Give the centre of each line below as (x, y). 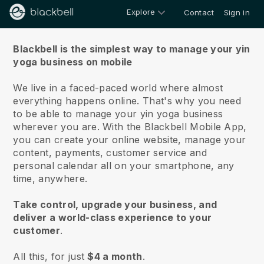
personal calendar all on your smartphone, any (124, 166)
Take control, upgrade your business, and (115, 204)
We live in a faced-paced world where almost (118, 88)
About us (132, 23)
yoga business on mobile (73, 62)
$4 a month (115, 256)
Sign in (237, 12)
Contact (199, 12)
